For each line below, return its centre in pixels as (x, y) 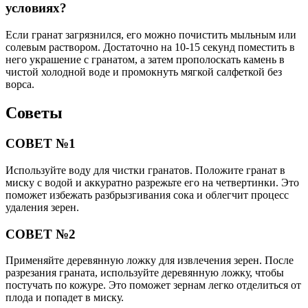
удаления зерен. (42, 208)
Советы (34, 113)
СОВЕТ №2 (41, 234)
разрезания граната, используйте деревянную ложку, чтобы (145, 273)
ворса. (20, 84)
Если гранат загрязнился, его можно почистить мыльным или (151, 34)
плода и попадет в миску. (65, 298)
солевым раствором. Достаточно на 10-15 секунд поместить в (150, 47)
